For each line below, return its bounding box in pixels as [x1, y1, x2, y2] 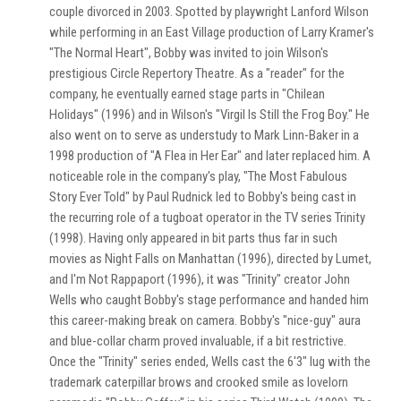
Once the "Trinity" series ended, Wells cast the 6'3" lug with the [49, 354, 371, 370]
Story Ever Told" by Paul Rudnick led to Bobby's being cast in [49, 189, 356, 205]
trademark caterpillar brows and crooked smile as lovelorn [49, 374, 348, 390]
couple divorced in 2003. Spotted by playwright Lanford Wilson [49, 4, 369, 20]
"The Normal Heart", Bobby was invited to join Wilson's [49, 45, 328, 61]
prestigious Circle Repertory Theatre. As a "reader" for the [49, 65, 345, 81]
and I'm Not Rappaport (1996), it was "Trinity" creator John [49, 271, 350, 287]
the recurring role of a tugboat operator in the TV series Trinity [49, 209, 365, 226]
